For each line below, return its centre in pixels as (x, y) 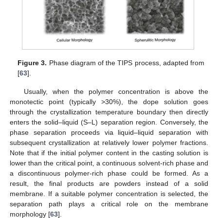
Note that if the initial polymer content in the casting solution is (109, 153)
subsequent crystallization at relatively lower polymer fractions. (109, 143)
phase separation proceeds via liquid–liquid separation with (109, 133)
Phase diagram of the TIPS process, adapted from (126, 63)
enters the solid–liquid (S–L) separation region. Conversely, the (109, 122)
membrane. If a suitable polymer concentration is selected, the (109, 194)
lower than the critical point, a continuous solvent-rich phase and (109, 163)
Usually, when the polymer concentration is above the (116, 92)
